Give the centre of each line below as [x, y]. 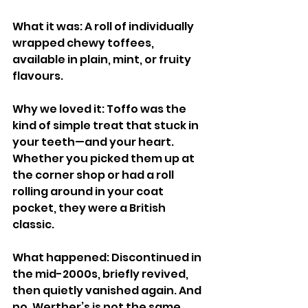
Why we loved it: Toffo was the [100, 109]
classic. [33, 224]
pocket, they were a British [90, 208]
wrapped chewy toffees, [84, 43]
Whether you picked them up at [104, 158]
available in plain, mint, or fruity [103, 59]
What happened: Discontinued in [108, 257]
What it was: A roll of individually [104, 26]
